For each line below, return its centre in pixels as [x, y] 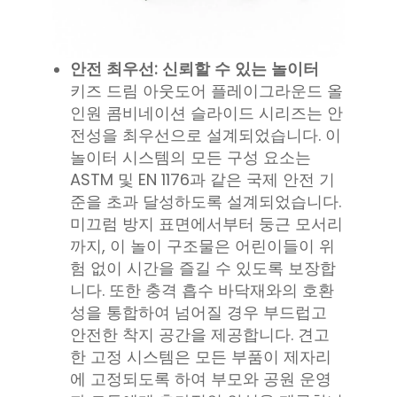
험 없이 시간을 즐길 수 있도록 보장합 [203, 269]
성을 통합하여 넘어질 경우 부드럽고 [198, 313]
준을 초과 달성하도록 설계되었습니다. [206, 202]
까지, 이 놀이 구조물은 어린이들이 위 [202, 246]
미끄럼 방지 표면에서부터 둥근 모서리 [206, 224]
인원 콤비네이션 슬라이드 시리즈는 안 [206, 113]
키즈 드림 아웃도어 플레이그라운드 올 [206, 91]
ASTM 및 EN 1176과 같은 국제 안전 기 [202, 180]
